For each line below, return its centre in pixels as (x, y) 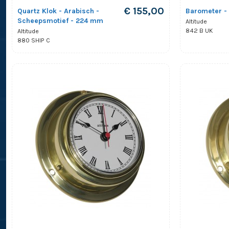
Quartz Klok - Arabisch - (58, 11)
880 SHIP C (33, 41)
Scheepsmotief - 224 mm (60, 20)
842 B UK (199, 31)
